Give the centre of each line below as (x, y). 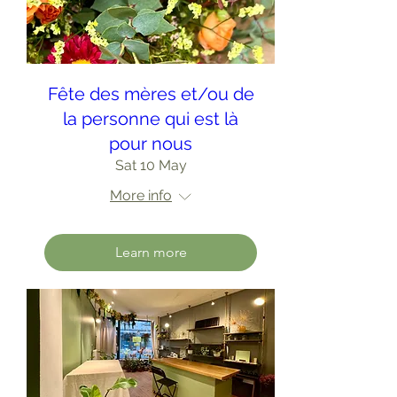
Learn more (151, 252)
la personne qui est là (151, 119)
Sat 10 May (151, 165)
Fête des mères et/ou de (151, 94)
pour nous (151, 144)
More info (141, 195)
